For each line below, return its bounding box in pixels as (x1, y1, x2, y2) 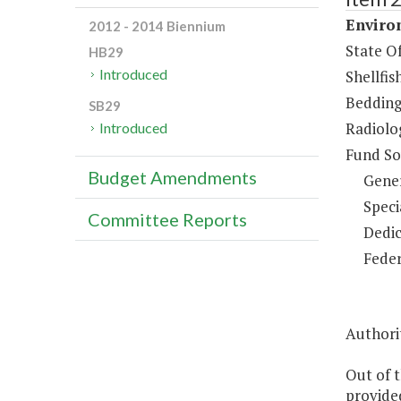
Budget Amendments (88, 166, 257, 189)
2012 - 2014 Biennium (89, 18, 226, 35)
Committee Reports (88, 209, 247, 231)
